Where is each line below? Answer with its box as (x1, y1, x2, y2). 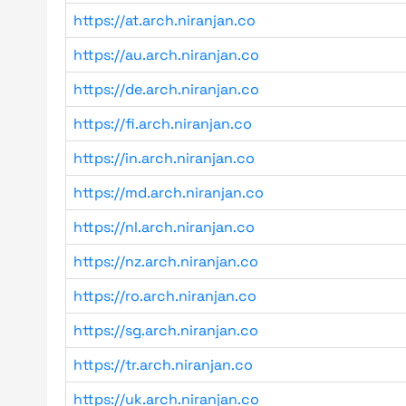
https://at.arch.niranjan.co (73, 11, 256, 30)
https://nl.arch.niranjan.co (73, 217, 255, 237)
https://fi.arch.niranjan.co (73, 114, 252, 133)
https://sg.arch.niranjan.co (73, 321, 258, 340)
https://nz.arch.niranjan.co (73, 252, 258, 271)
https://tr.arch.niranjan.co (73, 355, 253, 374)
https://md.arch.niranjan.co (73, 183, 264, 202)
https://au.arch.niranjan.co (73, 45, 259, 64)
